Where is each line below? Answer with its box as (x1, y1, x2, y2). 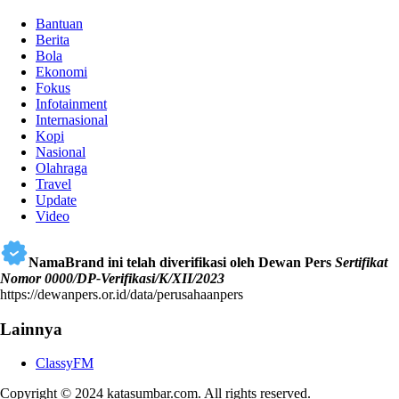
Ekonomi (36, 64, 87, 80)
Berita (36, 32, 69, 48)
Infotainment (36, 96, 107, 112)
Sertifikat (335, 255, 387, 271)
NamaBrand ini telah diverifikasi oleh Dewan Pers (28, 255, 335, 271)
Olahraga (36, 160, 87, 176)
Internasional (36, 112, 108, 128)
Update (36, 192, 77, 208)
